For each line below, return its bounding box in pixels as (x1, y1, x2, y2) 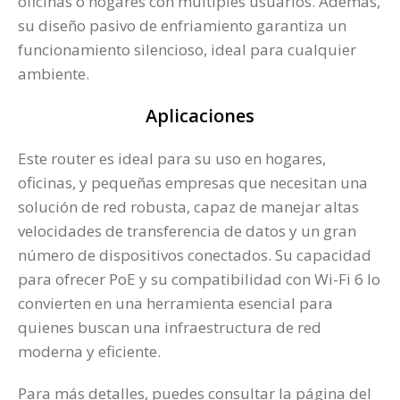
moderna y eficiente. (18, 341, 161, 362)
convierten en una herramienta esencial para (18, 293, 333, 314)
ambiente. (18, 63, 89, 85)
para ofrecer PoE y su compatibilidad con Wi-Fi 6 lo (18, 269, 380, 290)
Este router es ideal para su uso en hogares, (18, 148, 326, 170)
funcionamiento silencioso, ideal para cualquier (18, 39, 356, 61)
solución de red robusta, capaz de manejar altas (18, 196, 359, 218)
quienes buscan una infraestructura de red (18, 317, 321, 338)
